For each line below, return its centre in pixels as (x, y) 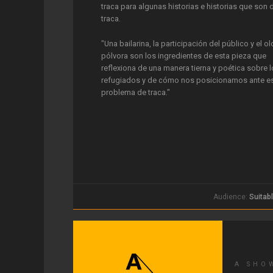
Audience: (231, 197)
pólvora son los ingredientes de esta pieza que (184, 55)
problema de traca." (136, 92)
